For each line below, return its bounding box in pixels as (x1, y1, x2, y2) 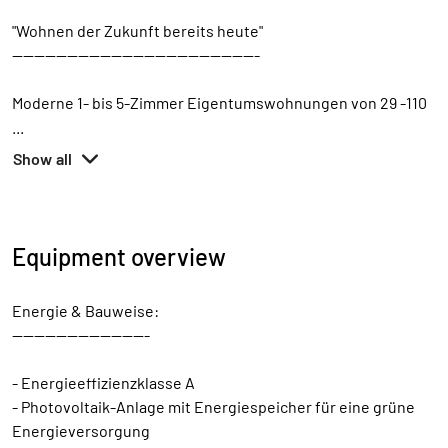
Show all (13, 149, 73, 168)
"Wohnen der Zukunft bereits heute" (12, 21, 263, 40)
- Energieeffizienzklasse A (12, 373, 195, 392)
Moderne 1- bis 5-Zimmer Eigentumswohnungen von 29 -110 (12, 93, 427, 112)
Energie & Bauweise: (12, 301, 159, 320)
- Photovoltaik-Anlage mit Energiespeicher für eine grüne (12, 397, 415, 416)
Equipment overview (12, 242, 226, 271)
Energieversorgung (12, 421, 150, 440)
